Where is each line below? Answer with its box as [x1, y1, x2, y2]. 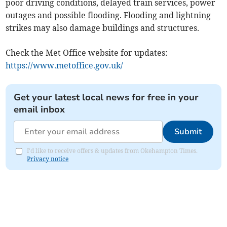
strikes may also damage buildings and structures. [6, 23, 200, 33]
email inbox [14, 103, 65, 116]
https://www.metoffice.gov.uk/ [6, 60, 124, 71]
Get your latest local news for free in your [14, 91, 199, 104]
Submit [174, 126, 202, 138]
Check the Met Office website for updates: [6, 48, 168, 58]
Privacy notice [27, 155, 69, 163]
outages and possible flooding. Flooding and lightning [6, 10, 211, 21]
